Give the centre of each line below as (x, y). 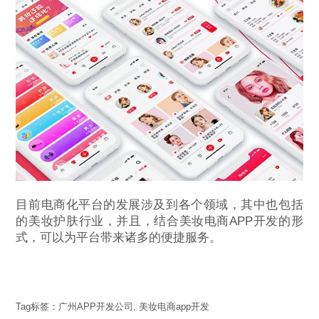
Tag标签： (37, 307)
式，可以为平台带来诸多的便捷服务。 (119, 238)
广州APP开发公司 (96, 307)
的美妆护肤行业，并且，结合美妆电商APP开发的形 (159, 221)
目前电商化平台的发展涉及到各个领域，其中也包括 (159, 205)
